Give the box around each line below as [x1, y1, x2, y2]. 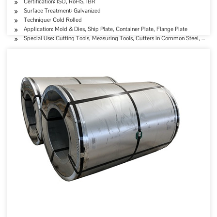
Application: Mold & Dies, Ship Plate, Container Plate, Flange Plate [24, 25, 187, 33]
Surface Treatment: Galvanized [24, 7, 101, 15]
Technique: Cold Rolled [24, 16, 82, 24]
